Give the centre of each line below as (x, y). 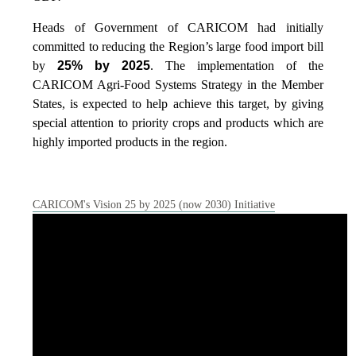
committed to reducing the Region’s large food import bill (178, 46)
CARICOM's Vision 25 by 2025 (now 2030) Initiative (154, 204)
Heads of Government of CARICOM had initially (178, 27)
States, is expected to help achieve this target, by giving (178, 103)
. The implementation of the (237, 65)
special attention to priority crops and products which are (178, 122)
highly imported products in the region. (130, 141)
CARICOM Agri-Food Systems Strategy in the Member (178, 84)
